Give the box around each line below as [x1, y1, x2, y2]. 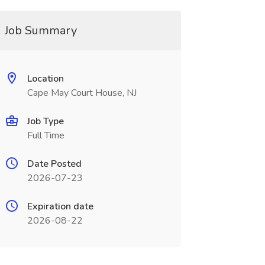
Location [27, 72, 64, 85]
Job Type [27, 115, 64, 128]
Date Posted [27, 157, 82, 170]
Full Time [27, 129, 64, 142]
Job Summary [4, 22, 77, 38]
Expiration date [27, 200, 93, 213]
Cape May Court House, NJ [27, 86, 137, 99]
